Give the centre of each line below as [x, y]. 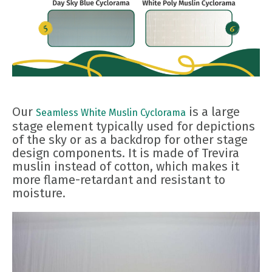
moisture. [39, 193]
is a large [213, 111]
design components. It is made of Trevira [126, 153]
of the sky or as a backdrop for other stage [130, 139]
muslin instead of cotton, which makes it [126, 166]
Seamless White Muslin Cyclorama [111, 112]
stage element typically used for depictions [134, 126]
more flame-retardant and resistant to [119, 179]
